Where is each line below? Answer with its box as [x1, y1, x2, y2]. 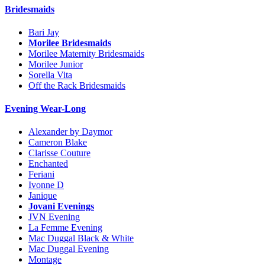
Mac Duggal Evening [28, 244, 109, 254]
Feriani [28, 169, 54, 180]
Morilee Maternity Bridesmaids [28, 48, 144, 59]
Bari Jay [28, 27, 59, 37]
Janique [28, 190, 57, 201]
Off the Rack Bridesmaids [28, 80, 125, 91]
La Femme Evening [28, 222, 102, 233]
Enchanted [28, 159, 68, 169]
